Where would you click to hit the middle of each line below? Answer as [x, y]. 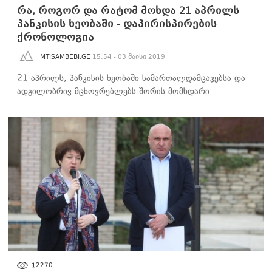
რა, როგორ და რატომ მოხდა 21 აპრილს [128, 11]
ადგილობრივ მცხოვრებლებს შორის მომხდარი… [117, 92]
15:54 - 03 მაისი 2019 [129, 57]
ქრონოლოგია [56, 38]
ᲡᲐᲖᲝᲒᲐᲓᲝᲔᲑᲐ [35, 259]
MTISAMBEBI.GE [65, 57]
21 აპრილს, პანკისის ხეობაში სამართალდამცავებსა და [131, 78]
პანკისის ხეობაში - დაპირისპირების [117, 24]
